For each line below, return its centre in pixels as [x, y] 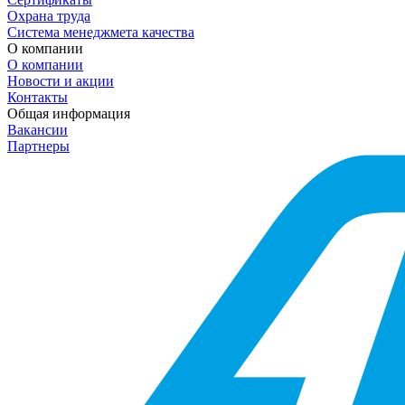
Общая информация [69, 113]
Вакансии [38, 129]
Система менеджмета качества [101, 32]
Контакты [38, 97]
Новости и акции [61, 80]
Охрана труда [49, 15]
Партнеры [38, 146]
